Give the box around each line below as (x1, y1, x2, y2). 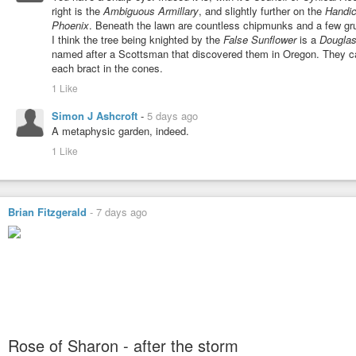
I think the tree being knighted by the (52, 31, 223, 47)
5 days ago (147, 107, 198, 123)
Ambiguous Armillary (103, 2, 199, 18)
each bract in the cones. (52, 60, 163, 75)
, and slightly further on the (199, 2, 325, 18)
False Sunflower (223, 31, 296, 47)
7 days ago (96, 203, 147, 219)
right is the (52, 2, 103, 18)
